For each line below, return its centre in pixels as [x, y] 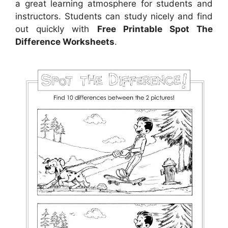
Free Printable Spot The [155, 29]
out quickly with [56, 29]
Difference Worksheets [65, 42]
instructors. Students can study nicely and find [114, 17]
